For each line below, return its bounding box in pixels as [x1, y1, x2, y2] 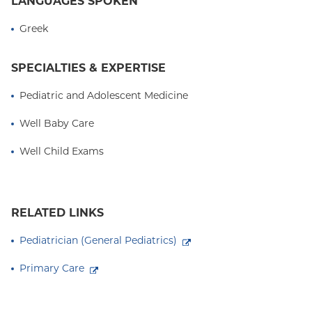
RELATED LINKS [11, 206, 104, 219]
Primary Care [19, 262, 84, 274]
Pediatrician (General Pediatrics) [19, 234, 177, 247]
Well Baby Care [19, 117, 94, 130]
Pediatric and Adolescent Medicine [19, 89, 188, 102]
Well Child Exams [19, 145, 104, 157]
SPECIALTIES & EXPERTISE [11, 61, 166, 75]
